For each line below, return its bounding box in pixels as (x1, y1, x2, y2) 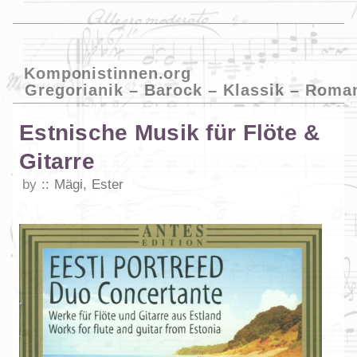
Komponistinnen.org (24, 64, 191, 82)
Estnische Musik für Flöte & (19, 120, 320, 146)
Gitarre (19, 149, 95, 175)
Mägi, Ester (53, 177, 124, 193)
